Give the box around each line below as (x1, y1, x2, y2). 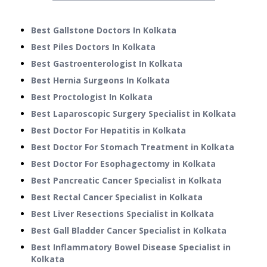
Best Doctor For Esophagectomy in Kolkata (31, 158, 216, 170)
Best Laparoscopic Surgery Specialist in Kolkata (31, 108, 236, 120)
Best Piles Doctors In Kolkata (31, 41, 156, 53)
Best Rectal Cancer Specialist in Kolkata (31, 191, 203, 203)
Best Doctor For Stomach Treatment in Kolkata (31, 141, 234, 153)
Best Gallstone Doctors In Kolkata (31, 24, 176, 36)
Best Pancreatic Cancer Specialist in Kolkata (31, 175, 222, 187)
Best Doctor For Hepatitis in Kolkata (31, 125, 186, 136)
